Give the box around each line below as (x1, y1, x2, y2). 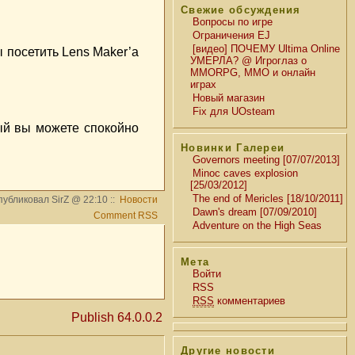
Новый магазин (193, 92, 265, 104)
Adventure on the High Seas (193, 219, 322, 231)
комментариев (214, 295, 285, 307)
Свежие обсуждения (181, 4, 301, 16)
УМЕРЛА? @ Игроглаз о (190, 55, 307, 67)
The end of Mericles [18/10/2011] (193, 193, 343, 204)
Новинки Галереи (181, 142, 285, 154)
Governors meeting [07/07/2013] (193, 154, 340, 166)
